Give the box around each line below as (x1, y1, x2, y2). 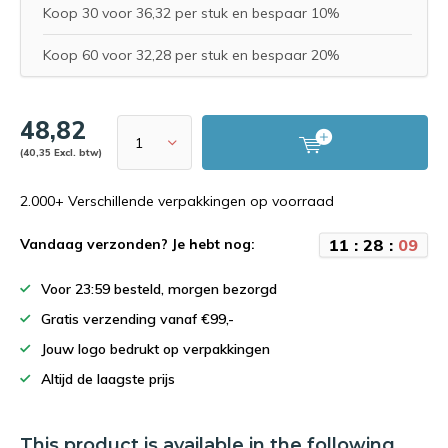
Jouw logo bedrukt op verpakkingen (41, 340, 270, 358)
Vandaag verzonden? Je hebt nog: (20, 235, 255, 253)
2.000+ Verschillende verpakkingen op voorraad (20, 192, 334, 210)
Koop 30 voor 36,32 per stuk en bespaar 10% (43, 4, 339, 22)
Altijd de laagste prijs (41, 370, 175, 388)
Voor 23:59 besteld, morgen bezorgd (41, 280, 277, 298)
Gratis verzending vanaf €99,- (41, 310, 234, 328)
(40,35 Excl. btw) (20, 146, 102, 158)
